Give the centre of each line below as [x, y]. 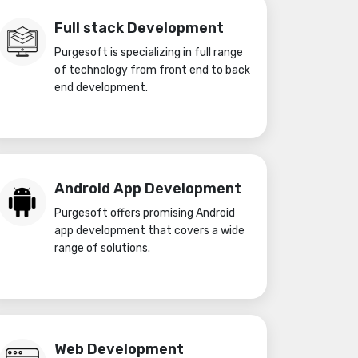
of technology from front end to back [152, 70]
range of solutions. [102, 248]
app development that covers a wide [149, 231]
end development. [101, 88]
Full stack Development [139, 28]
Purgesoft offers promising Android [145, 213]
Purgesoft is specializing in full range [149, 52]
